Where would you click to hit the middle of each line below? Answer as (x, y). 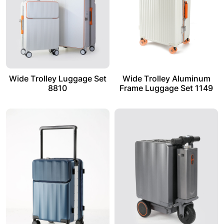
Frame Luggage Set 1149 (166, 88)
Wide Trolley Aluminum (166, 79)
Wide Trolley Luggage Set (57, 79)
